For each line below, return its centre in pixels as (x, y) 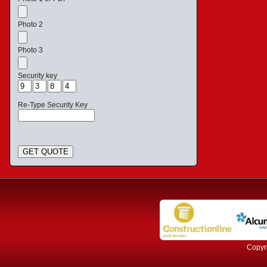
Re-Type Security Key (53, 105)
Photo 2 (30, 24)
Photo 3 (30, 50)
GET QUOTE (46, 152)
